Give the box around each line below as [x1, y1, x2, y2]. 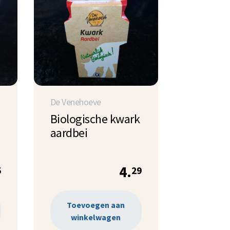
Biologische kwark [50, 110, 140, 127]
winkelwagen [71, 212, 121, 223]
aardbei [50, 124, 88, 141]
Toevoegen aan [67, 200, 125, 210]
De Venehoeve [50, 96, 101, 108]
